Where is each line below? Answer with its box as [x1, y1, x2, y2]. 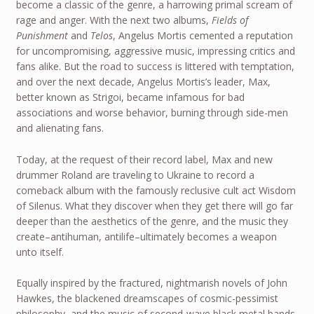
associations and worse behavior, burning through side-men [15, 106, 288, 120]
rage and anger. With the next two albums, [15, 13, 212, 27]
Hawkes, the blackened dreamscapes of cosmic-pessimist [15, 292, 278, 306]
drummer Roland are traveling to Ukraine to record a [15, 168, 254, 182]
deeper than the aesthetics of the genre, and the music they [15, 214, 288, 228]
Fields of [211, 13, 248, 27]
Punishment [15, 29, 68, 43]
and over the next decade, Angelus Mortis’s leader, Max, [15, 75, 271, 89]
